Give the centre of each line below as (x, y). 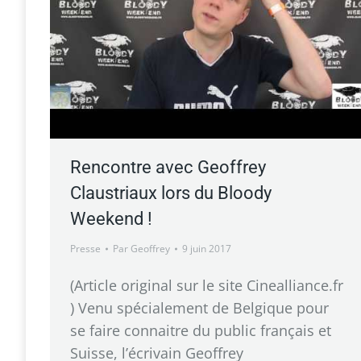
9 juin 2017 (207, 248)
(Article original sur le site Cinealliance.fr (207, 285)
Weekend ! (111, 218)
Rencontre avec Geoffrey (168, 167)
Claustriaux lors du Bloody (171, 193)
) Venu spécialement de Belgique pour (199, 307)
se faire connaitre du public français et (201, 330)
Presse (85, 248)
